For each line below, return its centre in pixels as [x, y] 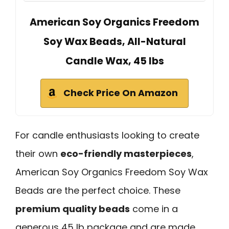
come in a [154, 209]
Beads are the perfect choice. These [98, 191]
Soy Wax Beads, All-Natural [114, 42]
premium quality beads [73, 209]
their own [38, 154]
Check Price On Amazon [121, 93]
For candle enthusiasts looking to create [107, 135]
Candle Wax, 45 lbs [114, 61]
